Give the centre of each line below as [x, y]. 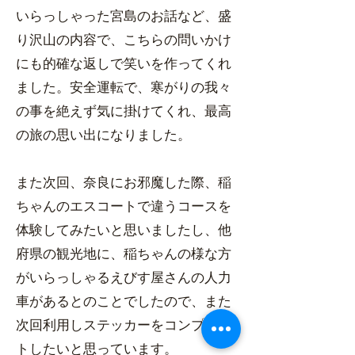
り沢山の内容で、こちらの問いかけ [124, 40]
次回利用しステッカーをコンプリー [124, 325]
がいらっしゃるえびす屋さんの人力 [124, 278]
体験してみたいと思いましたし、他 [124, 230]
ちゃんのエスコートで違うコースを [124, 206]
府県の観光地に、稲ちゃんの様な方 [124, 254]
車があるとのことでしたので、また [124, 302]
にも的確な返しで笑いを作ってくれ [124, 64]
